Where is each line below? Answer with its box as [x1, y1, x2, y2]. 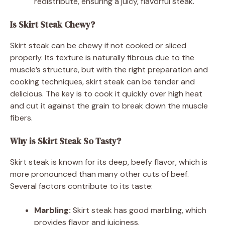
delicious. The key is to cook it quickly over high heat [10, 88, 202, 99]
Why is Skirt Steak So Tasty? [10, 135, 121, 147]
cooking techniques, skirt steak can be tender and [10, 76, 195, 87]
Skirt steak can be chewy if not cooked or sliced [10, 40, 186, 51]
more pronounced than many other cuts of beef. [10, 168, 189, 179]
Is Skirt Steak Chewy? [10, 18, 95, 31]
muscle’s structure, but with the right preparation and [10, 64, 208, 75]
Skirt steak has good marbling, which [71, 204, 206, 215]
